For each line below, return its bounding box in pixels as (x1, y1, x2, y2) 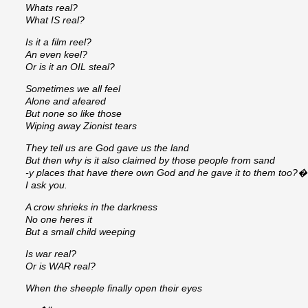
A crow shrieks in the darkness (25, 201, 157, 213)
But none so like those (25, 108, 122, 120)
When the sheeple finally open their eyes (25, 283, 202, 294)
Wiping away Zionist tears (25, 120, 137, 132)
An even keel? (25, 49, 87, 60)
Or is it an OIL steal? (25, 61, 115, 73)
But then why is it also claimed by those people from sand (25, 155, 275, 166)
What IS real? (25, 14, 85, 26)
